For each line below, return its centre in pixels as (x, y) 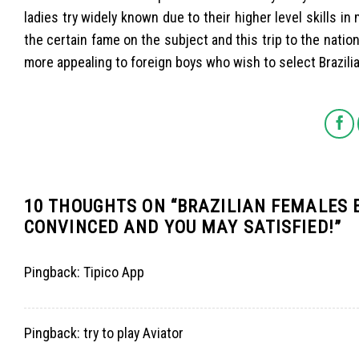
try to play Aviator (133, 333)
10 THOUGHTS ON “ (101, 206)
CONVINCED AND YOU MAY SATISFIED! (179, 227)
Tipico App (114, 272)
